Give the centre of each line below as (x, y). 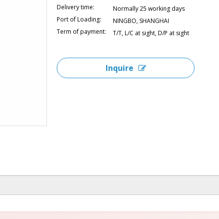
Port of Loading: (79, 19)
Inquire (119, 68)
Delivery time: (76, 7)
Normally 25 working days (149, 9)
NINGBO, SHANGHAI (141, 21)
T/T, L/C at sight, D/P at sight (151, 33)
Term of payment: (81, 32)
